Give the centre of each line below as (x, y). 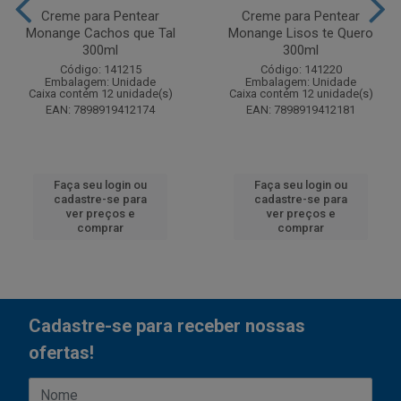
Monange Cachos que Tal (100, 33)
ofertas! (61, 353)
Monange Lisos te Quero (301, 33)
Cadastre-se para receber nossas (167, 326)
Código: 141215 (100, 69)
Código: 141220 (301, 69)
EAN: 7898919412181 (301, 110)
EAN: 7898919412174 (100, 110)
